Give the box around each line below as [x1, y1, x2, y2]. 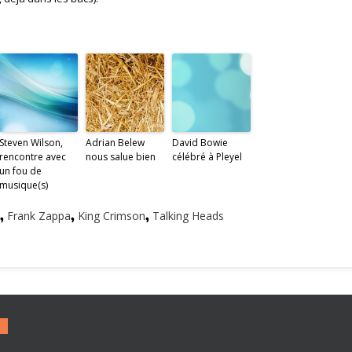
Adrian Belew [86, 136, 145, 149]
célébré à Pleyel [172, 150, 242, 163]
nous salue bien [86, 150, 156, 163]
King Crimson [78, 208, 145, 223]
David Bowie [172, 136, 228, 149]
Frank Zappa [7, 208, 71, 223]
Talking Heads [152, 208, 224, 223]
